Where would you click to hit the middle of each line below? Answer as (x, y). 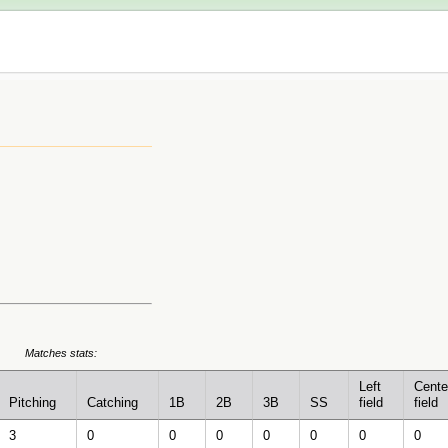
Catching (112, 403)
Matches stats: (60, 353)
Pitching (32, 403)
